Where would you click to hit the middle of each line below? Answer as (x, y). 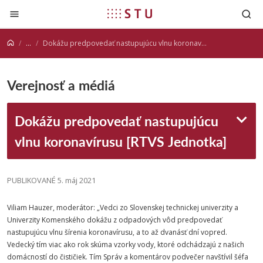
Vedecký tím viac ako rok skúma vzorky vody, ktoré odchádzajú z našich (126, 245)
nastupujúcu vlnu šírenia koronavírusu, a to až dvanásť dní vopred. (117, 232)
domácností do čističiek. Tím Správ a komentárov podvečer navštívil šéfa (128, 257)
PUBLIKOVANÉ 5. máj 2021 (51, 180)
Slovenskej (147, 208)
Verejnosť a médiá (61, 85)
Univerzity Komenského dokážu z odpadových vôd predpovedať (114, 220)
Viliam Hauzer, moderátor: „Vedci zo (68, 208)
